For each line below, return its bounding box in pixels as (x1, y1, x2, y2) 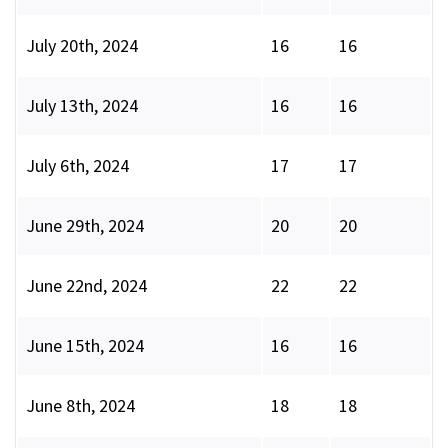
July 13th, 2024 (26, 94, 138, 118)
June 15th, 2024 (26, 334, 144, 358)
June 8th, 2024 (26, 394, 135, 418)
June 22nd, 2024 (26, 274, 147, 298)
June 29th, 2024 (26, 214, 144, 238)
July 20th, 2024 (26, 34, 138, 58)
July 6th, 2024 (26, 154, 129, 178)
